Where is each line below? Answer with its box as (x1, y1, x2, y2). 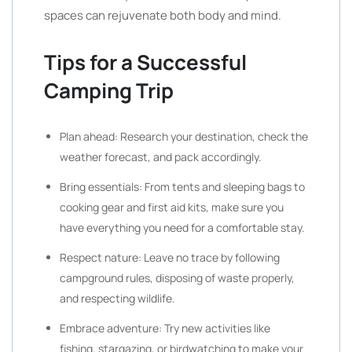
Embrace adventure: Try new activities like (60, 321, 270, 335)
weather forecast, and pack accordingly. (60, 149, 262, 164)
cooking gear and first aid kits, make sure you (60, 200, 284, 214)
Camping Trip (44, 76, 174, 104)
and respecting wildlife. (60, 291, 175, 306)
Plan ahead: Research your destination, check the (60, 129, 308, 144)
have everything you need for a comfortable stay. (60, 220, 305, 235)
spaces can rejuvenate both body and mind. (44, 7, 281, 24)
